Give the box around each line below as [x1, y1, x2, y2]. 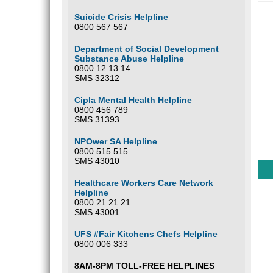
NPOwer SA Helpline [74, 136, 157, 146]
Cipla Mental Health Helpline [74, 95, 192, 105]
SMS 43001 [74, 207, 119, 217]
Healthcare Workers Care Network [74, 178, 213, 188]
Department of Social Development [74, 44, 219, 54]
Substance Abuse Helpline [74, 54, 184, 63]
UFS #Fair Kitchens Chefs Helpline [74, 229, 218, 239]
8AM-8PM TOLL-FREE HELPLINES [74, 261, 214, 271]
